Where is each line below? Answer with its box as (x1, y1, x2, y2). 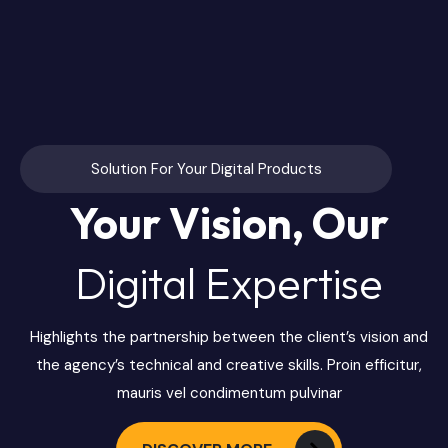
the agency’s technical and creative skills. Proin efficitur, (36, 355, 422, 376)
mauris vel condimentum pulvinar (116, 383, 342, 404)
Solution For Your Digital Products (90, 159, 322, 180)
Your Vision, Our (69, 196, 389, 251)
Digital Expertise (75, 256, 383, 311)
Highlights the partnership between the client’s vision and (30, 327, 428, 348)
